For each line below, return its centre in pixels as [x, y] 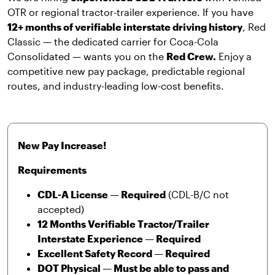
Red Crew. [191, 56]
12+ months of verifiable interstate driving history [125, 27]
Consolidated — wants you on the [87, 56]
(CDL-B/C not [197, 194]
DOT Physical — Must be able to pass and [133, 268]
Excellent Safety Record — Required [124, 253]
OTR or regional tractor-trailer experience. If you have [130, 12]
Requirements [52, 170]
